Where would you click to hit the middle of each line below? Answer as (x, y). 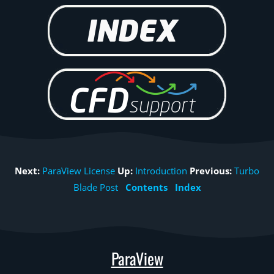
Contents (146, 187)
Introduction (161, 171)
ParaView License (79, 171)
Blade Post (95, 187)
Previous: (211, 171)
